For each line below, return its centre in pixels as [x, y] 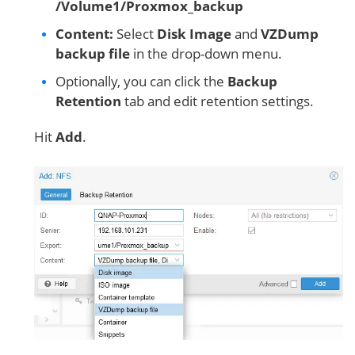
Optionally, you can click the [141, 82]
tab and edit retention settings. [218, 101]
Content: [84, 34]
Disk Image [194, 34]
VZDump [290, 34]
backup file [93, 54]
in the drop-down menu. [206, 54]
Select [135, 34]
